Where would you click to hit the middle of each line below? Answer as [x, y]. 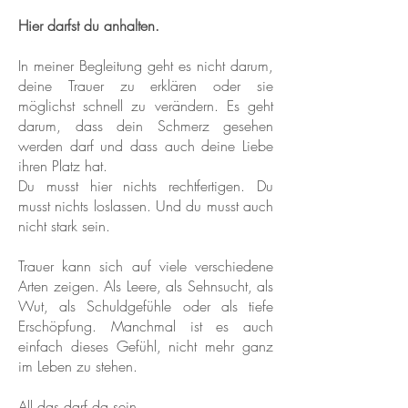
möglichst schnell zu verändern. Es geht [146, 106]
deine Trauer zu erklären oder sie [146, 86]
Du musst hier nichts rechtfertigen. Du [146, 186]
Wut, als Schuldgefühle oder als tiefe [146, 306]
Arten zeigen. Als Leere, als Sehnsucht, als [146, 286]
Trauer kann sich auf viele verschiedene [146, 266]
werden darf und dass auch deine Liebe [146, 146]
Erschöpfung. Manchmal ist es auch [146, 326]
